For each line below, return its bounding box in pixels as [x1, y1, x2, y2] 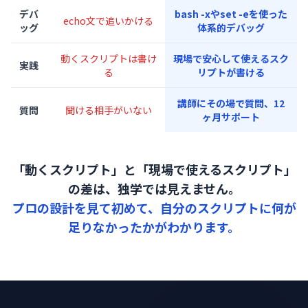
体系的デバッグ [197, 20, 265, 34]
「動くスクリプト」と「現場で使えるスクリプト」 [12, 159, 296, 178]
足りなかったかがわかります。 [68, 217, 240, 236]
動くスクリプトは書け [60, 51, 157, 65]
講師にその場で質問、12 [177, 96, 285, 110]
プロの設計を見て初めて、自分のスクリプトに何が [12, 198, 296, 217]
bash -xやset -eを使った [175, 6, 287, 21]
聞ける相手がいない [65, 102, 152, 117]
